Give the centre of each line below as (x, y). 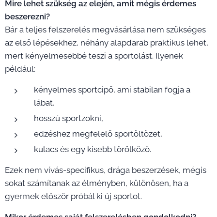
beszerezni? (27, 16)
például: (20, 69)
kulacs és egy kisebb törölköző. (93, 149)
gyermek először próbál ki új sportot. (73, 196)
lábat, (44, 102)
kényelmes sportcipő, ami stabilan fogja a (112, 89)
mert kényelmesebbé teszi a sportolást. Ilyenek (94, 55)
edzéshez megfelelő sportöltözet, (98, 133)
